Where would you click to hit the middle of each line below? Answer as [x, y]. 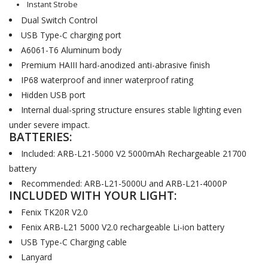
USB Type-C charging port [71, 35]
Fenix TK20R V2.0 [54, 212]
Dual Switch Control [59, 20]
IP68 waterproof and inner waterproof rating [107, 80]
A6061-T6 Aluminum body [71, 50]
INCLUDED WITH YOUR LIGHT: [93, 195]
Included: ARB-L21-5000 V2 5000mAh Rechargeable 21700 [134, 153]
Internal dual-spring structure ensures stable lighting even [131, 109]
